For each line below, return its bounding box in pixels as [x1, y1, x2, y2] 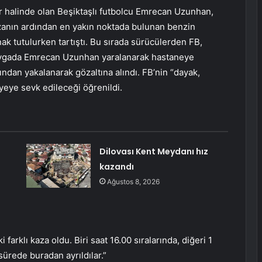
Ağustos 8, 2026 [106, 177, 160, 187]
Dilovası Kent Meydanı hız [99, 146, 208, 158]
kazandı [99, 161, 134, 173]
